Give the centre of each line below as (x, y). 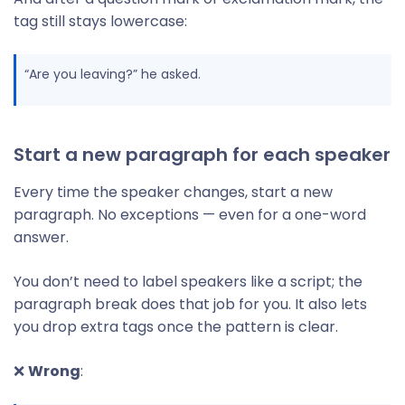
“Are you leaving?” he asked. (113, 74)
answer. (41, 237)
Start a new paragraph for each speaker (202, 155)
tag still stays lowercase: (100, 21)
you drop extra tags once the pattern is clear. (176, 327)
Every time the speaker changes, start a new (173, 192)
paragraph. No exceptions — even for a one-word (190, 215)
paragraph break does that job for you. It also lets (190, 304)
